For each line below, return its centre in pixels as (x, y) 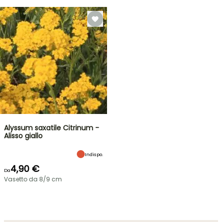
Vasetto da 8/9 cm (33, 179)
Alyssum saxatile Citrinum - (52, 128)
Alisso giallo (23, 136)
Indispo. (94, 154)
